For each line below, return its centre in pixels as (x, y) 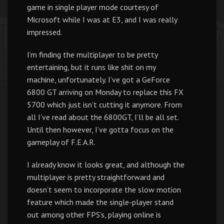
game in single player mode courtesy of (93, 7)
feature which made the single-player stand (100, 202)
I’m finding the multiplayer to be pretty (92, 54)
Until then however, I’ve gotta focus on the (100, 129)
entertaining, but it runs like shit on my (91, 67)
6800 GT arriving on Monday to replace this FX (105, 92)
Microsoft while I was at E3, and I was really (102, 19)
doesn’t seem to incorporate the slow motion (104, 189)
